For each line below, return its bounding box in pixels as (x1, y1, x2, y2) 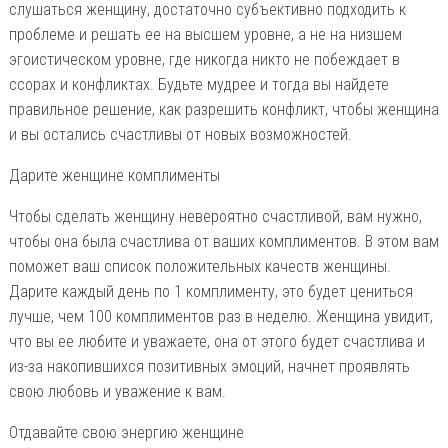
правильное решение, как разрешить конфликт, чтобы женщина (8, 99, 439, 119)
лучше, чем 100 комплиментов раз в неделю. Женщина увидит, (8, 306, 433, 326)
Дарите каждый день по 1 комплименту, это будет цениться (8, 281, 413, 301)
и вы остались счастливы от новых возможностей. (8, 124, 352, 144)
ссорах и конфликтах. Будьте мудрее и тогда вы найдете (8, 74, 389, 94)
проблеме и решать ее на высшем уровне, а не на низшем (8, 24, 402, 44)
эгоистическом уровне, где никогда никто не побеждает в (8, 49, 400, 69)
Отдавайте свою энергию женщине (8, 422, 244, 442)
